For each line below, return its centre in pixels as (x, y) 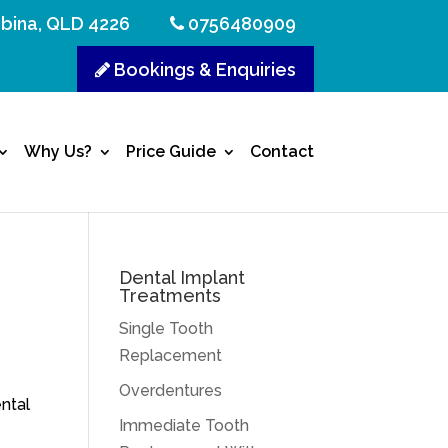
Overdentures (171, 390)
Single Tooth (166, 328)
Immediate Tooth (184, 425)
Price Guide (170, 151)
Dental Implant (182, 277)
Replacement (171, 355)
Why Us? (57, 151)
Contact (281, 151)
